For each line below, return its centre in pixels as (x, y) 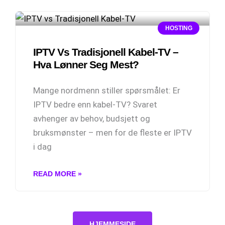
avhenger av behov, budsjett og (92, 119)
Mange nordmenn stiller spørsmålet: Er (107, 90)
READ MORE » (58, 174)
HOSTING (179, 28)
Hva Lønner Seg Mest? (86, 65)
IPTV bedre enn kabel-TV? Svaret (95, 104)
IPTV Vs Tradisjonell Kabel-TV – (106, 52)
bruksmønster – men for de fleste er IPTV (113, 133)
